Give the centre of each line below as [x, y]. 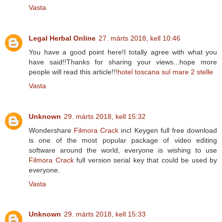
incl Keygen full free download [168, 130]
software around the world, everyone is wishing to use [123, 150]
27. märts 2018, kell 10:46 [139, 38]
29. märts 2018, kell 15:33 [105, 214]
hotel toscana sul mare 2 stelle [165, 72]
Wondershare [52, 130]
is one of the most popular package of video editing [123, 140]
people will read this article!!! [73, 72]
